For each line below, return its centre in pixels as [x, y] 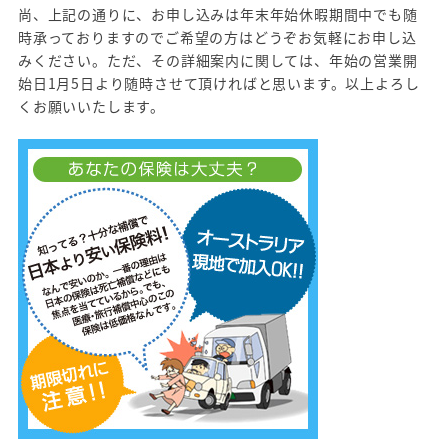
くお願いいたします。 [91, 105]
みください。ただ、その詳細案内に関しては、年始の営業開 [218, 59]
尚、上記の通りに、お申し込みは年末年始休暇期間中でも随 [218, 13]
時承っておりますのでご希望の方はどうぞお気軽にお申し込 [217, 36]
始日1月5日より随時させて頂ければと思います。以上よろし [219, 82]
